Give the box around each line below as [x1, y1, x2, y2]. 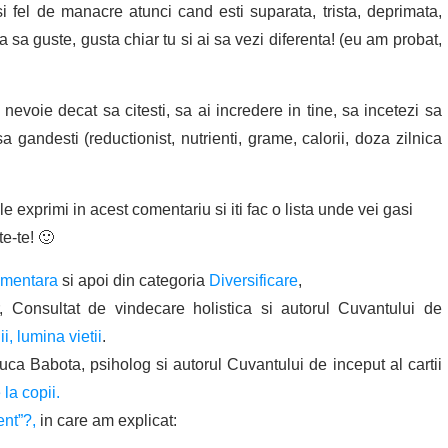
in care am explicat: [40, 412, 177, 430]
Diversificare [209, 272, 298, 290]
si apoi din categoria [58, 272, 209, 290]
